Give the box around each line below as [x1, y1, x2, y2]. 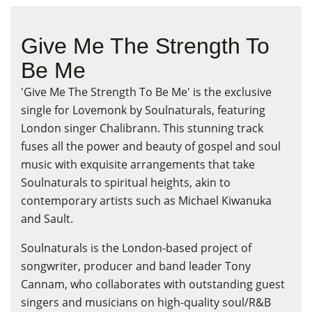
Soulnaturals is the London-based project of [21, 240, 251, 256]
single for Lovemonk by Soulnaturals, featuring [21, 102, 265, 118]
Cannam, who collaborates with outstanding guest [21, 276, 285, 292]
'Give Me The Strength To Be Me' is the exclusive [21, 84, 272, 100]
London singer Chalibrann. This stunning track [21, 120, 263, 136]
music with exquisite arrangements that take [21, 156, 255, 172]
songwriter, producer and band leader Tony [21, 258, 251, 274]
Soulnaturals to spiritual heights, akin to [21, 174, 231, 190]
